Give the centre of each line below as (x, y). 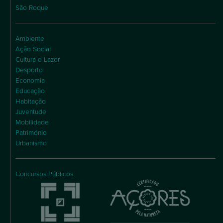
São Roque (32, 8)
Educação (30, 91)
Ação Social (33, 49)
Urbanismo (31, 143)
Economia (30, 80)
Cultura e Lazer (38, 59)
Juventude (31, 112)
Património (31, 133)
